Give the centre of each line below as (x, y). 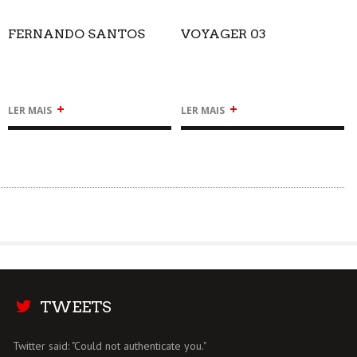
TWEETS (75, 307)
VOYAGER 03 (223, 33)
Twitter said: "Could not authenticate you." (109, 345)
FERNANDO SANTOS (76, 33)
